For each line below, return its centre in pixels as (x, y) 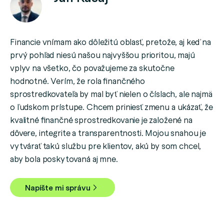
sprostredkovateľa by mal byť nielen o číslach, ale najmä (111, 93)
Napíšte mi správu (58, 187)
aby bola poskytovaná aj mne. (64, 158)
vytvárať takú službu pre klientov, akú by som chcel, (106, 145)
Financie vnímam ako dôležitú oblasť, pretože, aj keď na (110, 41)
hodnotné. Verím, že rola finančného (77, 80)
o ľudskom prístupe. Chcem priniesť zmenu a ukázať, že (112, 106)
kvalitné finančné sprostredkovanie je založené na (101, 119)
